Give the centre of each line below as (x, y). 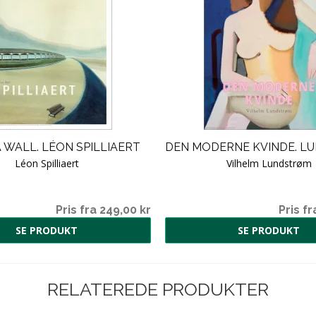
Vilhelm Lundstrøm (269, 163)
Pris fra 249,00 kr (103, 209)
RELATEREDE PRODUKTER (158, 289)
